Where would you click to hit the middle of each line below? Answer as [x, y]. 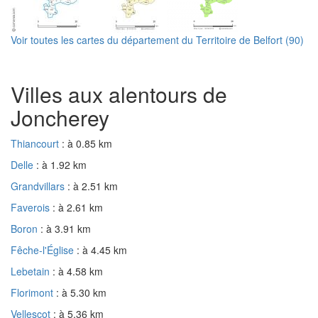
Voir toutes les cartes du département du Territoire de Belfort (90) [157, 39]
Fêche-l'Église [44, 250]
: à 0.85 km [87, 143]
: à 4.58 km [78, 271]
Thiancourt [36, 143]
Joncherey [60, 117]
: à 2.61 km [78, 207]
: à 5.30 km [81, 292]
